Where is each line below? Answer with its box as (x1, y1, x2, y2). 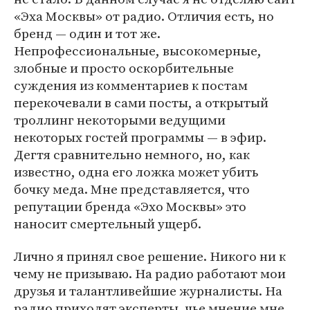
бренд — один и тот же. (14, 24, 161, 42)
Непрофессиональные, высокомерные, (14, 42, 262, 60)
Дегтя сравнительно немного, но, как (14, 145, 250, 163)
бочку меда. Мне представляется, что (14, 180, 250, 198)
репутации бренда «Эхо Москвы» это (14, 197, 246, 215)
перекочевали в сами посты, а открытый (14, 93, 268, 111)
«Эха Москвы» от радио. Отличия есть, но (14, 7, 274, 25)
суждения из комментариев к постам (14, 76, 248, 94)
